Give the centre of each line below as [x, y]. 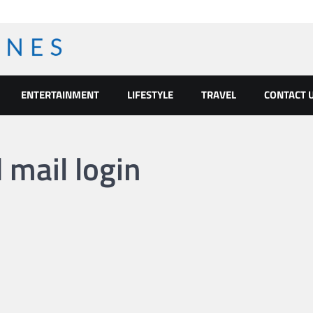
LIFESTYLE [150, 94]
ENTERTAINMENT [60, 94]
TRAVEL [219, 94]
